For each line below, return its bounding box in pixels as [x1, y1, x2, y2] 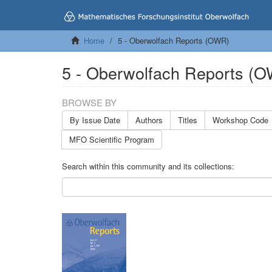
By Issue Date [70, 114, 120, 126]
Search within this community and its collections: [62, 160, 234, 172]
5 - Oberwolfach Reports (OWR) [118, 35, 229, 46]
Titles [178, 114, 197, 126]
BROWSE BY [62, 96, 117, 109]
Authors [135, 114, 163, 126]
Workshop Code [212, 114, 268, 126]
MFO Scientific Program [69, 134, 154, 145]
